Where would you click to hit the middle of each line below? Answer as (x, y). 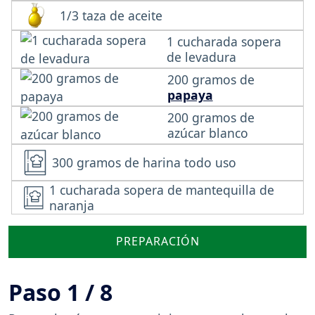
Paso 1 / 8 (60, 292)
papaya (190, 95)
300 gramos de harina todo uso (144, 162)
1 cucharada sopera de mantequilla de (161, 189)
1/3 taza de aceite (111, 15)
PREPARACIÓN (157, 242)
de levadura (202, 57)
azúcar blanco (207, 133)
